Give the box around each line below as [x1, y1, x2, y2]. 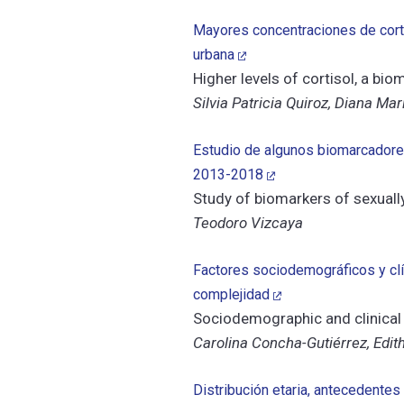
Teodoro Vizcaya [193, 214, 304, 232]
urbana [193, 46, 235, 63]
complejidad [193, 286, 271, 303]
